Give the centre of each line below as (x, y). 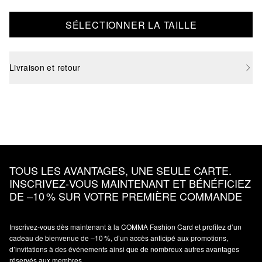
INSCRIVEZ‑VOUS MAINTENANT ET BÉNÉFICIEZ (130, 183)
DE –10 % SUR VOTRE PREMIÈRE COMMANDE (126, 196)
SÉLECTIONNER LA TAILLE (131, 25)
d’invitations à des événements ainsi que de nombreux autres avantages (124, 249)
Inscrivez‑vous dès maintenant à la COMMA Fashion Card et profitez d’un (125, 227)
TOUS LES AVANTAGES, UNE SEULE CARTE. (120, 170)
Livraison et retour (45, 68)
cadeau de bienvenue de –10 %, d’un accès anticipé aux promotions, (119, 238)
